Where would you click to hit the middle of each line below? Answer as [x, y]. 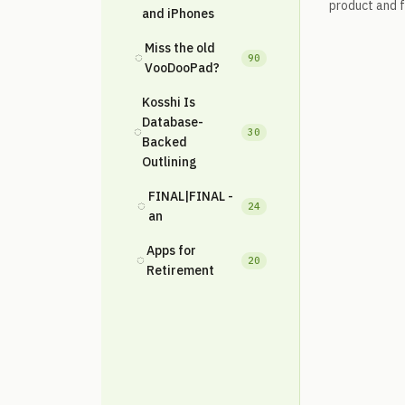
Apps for [172, 250]
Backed [165, 142]
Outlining [170, 162]
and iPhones [178, 14]
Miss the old [179, 48]
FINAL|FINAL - [191, 196]
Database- [173, 122]
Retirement [181, 270]
